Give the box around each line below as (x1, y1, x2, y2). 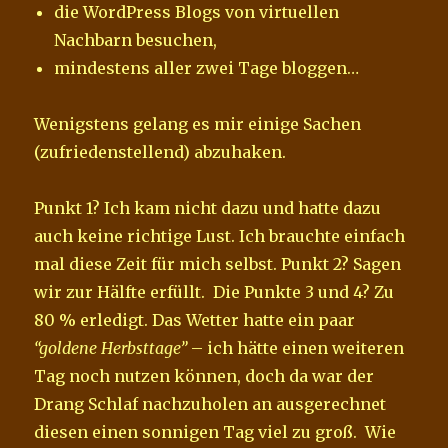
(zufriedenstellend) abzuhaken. (34, 141, 287, 162)
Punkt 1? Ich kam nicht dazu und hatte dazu (34, 197, 382, 218)
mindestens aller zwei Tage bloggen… (54, 57, 360, 78)
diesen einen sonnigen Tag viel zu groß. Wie (34, 421, 397, 442)
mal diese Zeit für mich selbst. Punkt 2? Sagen (34, 253, 402, 274)
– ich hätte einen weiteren (187, 337, 405, 358)
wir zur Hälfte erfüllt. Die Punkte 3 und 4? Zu (34, 281, 395, 302)
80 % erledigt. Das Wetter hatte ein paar (34, 309, 356, 330)
